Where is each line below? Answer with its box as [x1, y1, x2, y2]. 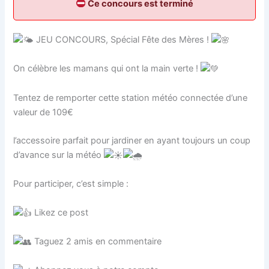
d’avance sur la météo [13, 150, 104, 161]
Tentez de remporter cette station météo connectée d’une [13, 92, 248, 103]
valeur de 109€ [13, 106, 74, 118]
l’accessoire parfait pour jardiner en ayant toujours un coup [13, 135, 251, 147]
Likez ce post [32, 207, 89, 218]
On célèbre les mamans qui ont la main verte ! [13, 63, 201, 74]
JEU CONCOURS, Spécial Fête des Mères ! [34, 34, 212, 45]
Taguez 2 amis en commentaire [32, 236, 162, 247]
